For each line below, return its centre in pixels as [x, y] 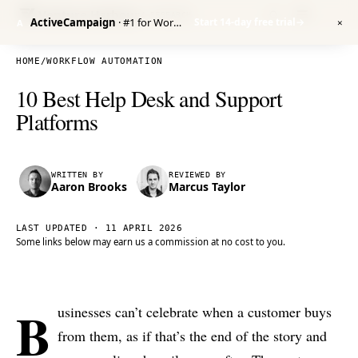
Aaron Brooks [89, 186]
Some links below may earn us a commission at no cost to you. [151, 242]
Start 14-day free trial [245, 22]
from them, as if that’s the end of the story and [193, 336]
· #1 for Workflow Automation [145, 22]
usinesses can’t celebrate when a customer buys [195, 312]
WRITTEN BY [77, 174]
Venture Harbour [89, 14]
